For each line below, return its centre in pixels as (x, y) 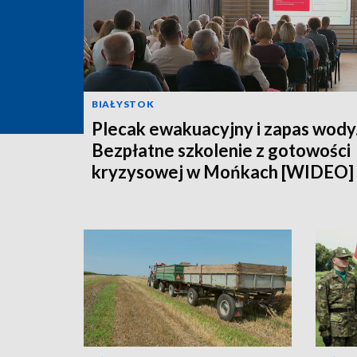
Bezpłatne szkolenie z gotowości (221, 150)
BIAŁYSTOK (123, 104)
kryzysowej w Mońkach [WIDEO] (223, 171)
